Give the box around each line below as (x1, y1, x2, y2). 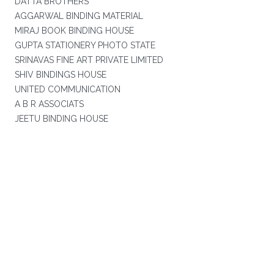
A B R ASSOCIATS (14, 99, 84, 109)
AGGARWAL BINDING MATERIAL (14, 11, 143, 21)
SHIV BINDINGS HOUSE (14, 70, 106, 80)
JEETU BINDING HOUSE (14, 114, 108, 124)
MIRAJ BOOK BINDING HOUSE (14, 26, 134, 35)
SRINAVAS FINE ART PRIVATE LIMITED (14, 55, 163, 65)
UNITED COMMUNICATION (14, 84, 120, 94)
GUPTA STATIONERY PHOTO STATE (14, 40, 155, 50)
